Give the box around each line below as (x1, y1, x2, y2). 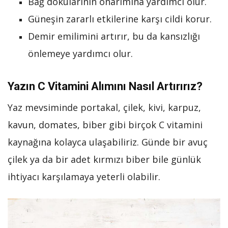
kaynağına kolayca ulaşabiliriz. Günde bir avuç (8, 136, 208, 148)
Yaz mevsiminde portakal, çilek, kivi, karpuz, (8, 101, 201, 113)
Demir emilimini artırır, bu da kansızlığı (28, 30, 200, 42)
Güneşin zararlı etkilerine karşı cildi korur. (28, 13, 212, 25)
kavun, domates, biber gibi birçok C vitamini (8, 119, 203, 131)
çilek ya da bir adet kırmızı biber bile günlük (8, 153, 201, 165)
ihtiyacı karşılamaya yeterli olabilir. (8, 170, 160, 183)
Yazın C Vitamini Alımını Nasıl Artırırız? (8, 80, 203, 93)
